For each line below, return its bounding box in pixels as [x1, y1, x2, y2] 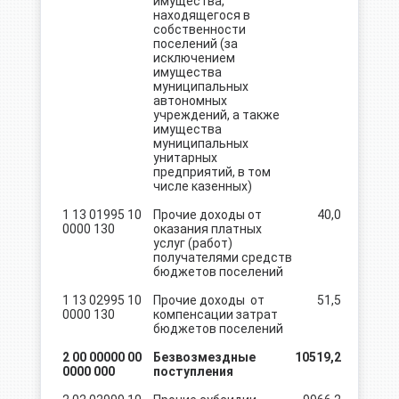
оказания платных [152, 222, 262, 236]
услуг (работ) [152, 236, 232, 250]
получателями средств [152, 250, 292, 265]
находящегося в [152, 8, 250, 22]
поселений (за [152, 37, 238, 51]
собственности [152, 22, 246, 37]
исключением [152, 51, 235, 65]
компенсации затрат [152, 307, 278, 322]
